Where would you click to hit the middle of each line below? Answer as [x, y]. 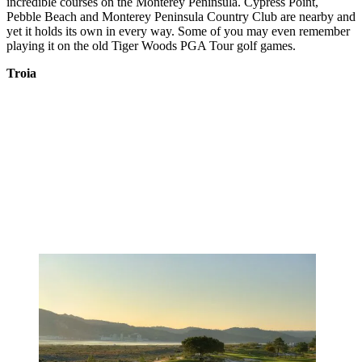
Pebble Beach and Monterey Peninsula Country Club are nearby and [181, 17]
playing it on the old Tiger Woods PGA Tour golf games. [151, 46]
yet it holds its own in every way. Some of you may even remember [178, 32]
